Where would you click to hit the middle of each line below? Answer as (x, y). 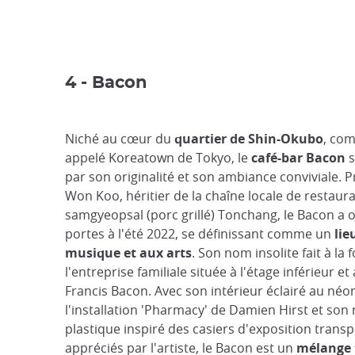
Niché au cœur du (120, 139)
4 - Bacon (106, 83)
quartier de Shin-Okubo (249, 139)
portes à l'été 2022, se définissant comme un (200, 234)
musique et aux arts (128, 253)
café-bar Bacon (298, 158)
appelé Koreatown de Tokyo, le (158, 158)
